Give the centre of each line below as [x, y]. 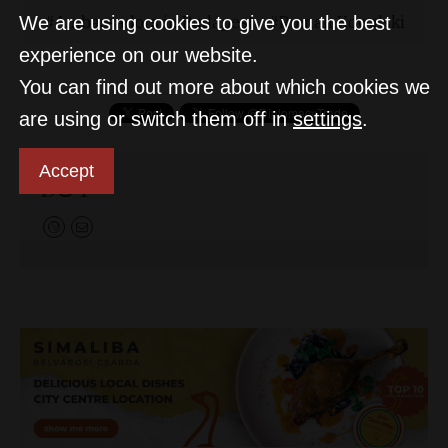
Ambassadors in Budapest [154, 21]
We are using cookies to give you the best [205, 23]
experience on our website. [138, 55]
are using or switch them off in [156, 119]
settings [327, 119]
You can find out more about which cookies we [224, 87]
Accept [66, 171]
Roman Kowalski [341, 21]
